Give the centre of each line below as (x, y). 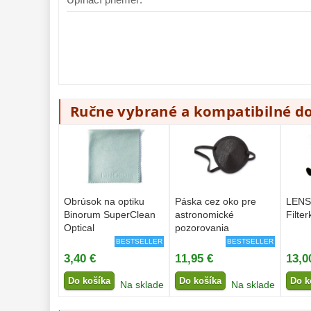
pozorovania (202, 228)
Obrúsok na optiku (104, 201)
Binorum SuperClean (110, 215)
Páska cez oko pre (216, 201)
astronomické (204, 215)
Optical (79, 228)
